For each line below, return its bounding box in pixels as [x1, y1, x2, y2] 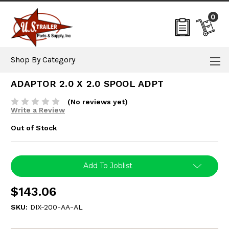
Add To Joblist [83, 161, 132, 170]
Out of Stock [11, 124, 57, 132]
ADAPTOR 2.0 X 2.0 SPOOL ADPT [11, 78, 164, 89]
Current [11, 156, 36, 164]
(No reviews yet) [67, 98, 128, 106]
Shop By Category [11, 54, 75, 64]
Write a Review [11, 106, 65, 114]
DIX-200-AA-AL [30, 202, 83, 211]
